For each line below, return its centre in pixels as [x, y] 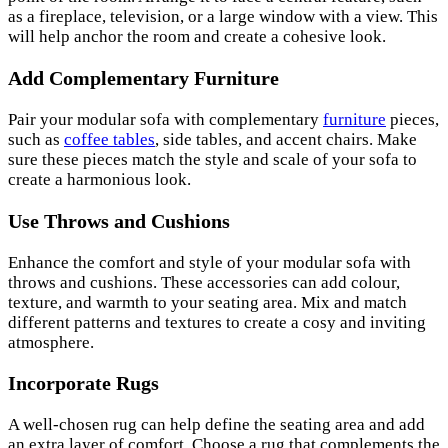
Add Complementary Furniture [143, 77]
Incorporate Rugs [83, 383]
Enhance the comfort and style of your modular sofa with [209, 262]
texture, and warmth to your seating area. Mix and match [207, 302]
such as [36, 139]
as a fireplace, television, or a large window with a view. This [223, 16]
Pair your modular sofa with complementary [165, 119]
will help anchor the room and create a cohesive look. [197, 36]
